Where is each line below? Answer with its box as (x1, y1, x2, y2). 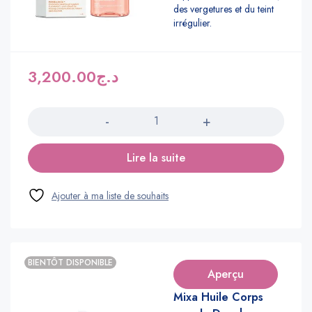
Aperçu (208, 265, 244, 282)
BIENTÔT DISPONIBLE (28, 256, 113, 269)
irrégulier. (173, 15, 212, 30)
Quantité (27, 90, 65, 104)
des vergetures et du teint (173, 1, 274, 16)
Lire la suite (127, 149, 185, 166)
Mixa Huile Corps (173, 288, 263, 305)
